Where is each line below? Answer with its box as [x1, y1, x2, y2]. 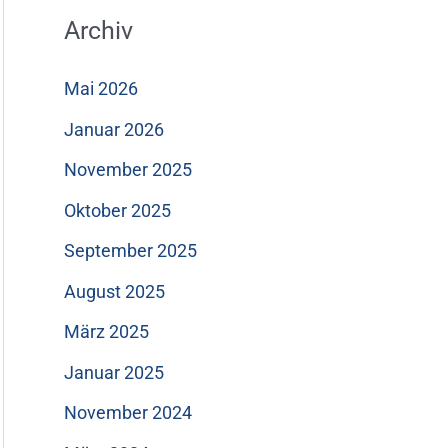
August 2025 [64, 280, 165, 302]
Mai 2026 [64, 78, 138, 100]
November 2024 [64, 402, 192, 424]
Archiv [64, 16, 133, 46]
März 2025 [64, 321, 149, 343]
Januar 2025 [64, 361, 164, 383]
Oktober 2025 [64, 199, 171, 221]
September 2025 [64, 240, 197, 262]
